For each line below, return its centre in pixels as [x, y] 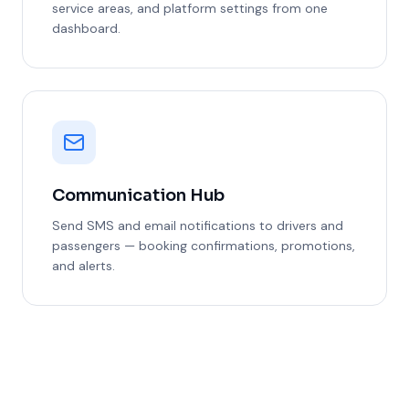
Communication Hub [138, 195]
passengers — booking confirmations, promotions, [204, 246]
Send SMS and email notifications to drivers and [198, 225]
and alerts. [84, 266]
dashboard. [86, 28]
